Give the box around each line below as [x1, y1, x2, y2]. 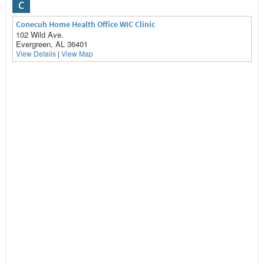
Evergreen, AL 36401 [16, 38, 88, 49]
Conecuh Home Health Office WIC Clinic [16, 19, 155, 29]
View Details [16, 48, 56, 58]
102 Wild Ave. [16, 29, 64, 40]
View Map [61, 48, 93, 58]
